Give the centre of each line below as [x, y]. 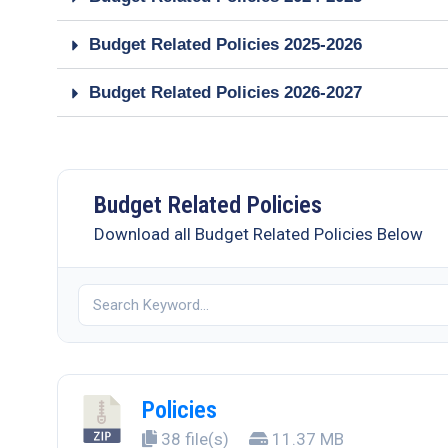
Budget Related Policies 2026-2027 [225, 92]
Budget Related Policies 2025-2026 [225, 44]
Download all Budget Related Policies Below [258, 233]
